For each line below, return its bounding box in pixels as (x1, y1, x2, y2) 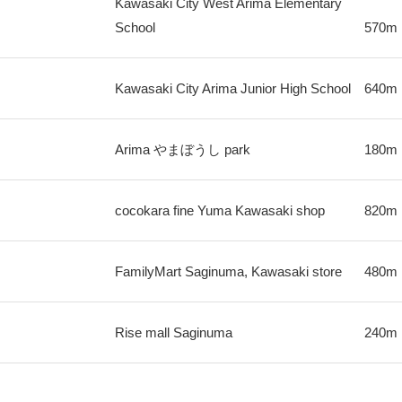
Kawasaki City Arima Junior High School (114, 81, 351, 96)
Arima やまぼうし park (114, 142, 250, 157)
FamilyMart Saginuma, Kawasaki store (114, 264, 342, 279)
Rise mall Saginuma (114, 325, 232, 340)
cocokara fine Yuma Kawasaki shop (114, 203, 325, 218)
